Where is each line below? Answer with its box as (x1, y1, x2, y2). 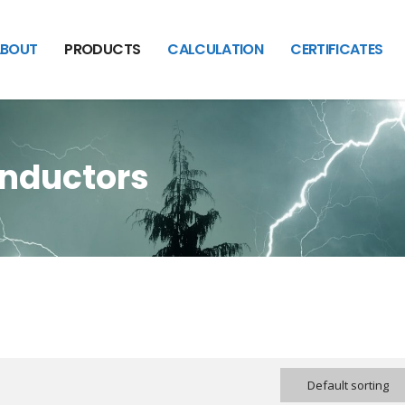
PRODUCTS (64, 39, 141, 60)
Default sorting (307, 377, 389, 393)
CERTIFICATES (290, 39, 383, 60)
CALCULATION (167, 39, 264, 60)
